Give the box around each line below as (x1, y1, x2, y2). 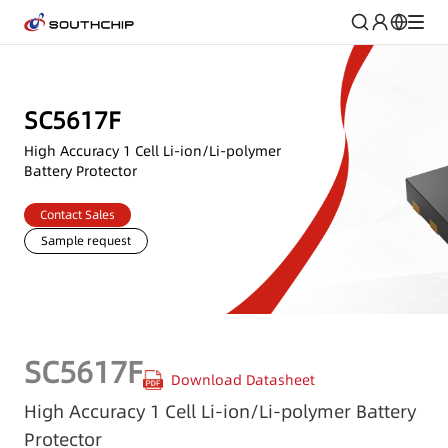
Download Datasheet (171, 369, 315, 390)
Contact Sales (40, 205, 115, 223)
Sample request (41, 231, 131, 249)
